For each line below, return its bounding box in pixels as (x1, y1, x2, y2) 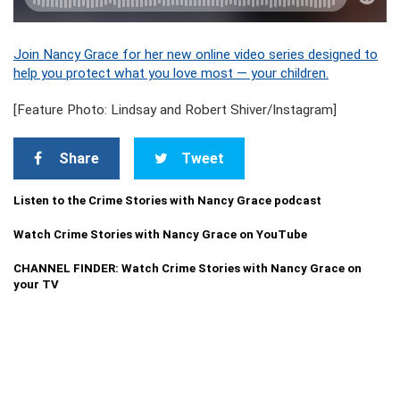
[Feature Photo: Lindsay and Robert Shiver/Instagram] (13, 101, 337, 118)
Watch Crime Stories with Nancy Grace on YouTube (13, 227, 307, 241)
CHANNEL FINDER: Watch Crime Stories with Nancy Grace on (13, 261, 362, 275)
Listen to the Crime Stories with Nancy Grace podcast (13, 193, 321, 207)
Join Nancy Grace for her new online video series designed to (13, 46, 378, 62)
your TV (13, 277, 59, 291)
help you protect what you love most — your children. (13, 64, 329, 81)
